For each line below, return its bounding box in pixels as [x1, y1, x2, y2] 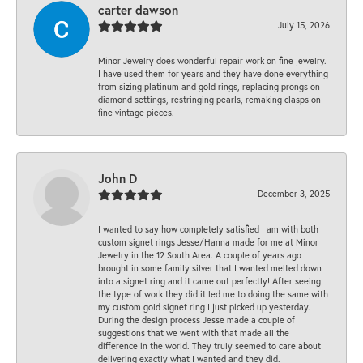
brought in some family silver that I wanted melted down [98, 261, 322, 274]
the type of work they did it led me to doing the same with [98, 287, 328, 300]
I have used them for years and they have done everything [98, 66, 328, 79]
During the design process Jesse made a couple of [98, 313, 295, 326]
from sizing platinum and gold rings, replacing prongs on [98, 79, 320, 92]
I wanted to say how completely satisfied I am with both [98, 222, 318, 235]
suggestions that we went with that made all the [98, 326, 289, 339]
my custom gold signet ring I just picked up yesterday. [98, 300, 310, 313]
